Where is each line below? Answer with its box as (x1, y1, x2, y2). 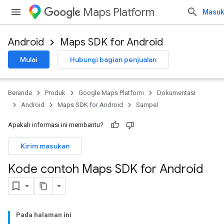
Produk (45, 89, 65, 96)
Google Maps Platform (78, 89, 144, 96)
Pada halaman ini (16, 211, 71, 218)
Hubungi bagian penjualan (70, 55, 156, 64)
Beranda (8, 89, 32, 96)
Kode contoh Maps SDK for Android (8, 161, 203, 176)
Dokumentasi (157, 89, 195, 96)
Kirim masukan (20, 141, 69, 150)
